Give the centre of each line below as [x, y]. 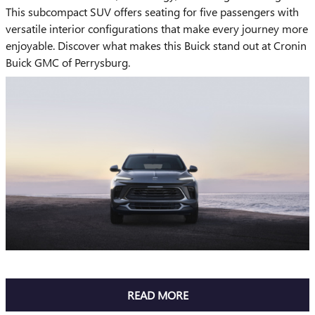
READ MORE [157, 295]
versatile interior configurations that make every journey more [157, 29]
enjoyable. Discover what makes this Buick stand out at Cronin [156, 46]
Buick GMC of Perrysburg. [68, 63]
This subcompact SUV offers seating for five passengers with [152, 12]
